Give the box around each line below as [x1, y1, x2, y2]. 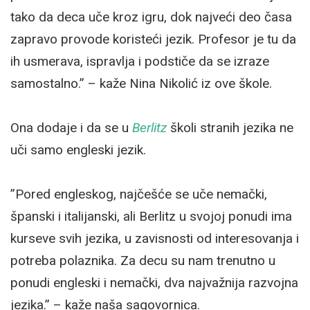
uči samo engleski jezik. [10, 141, 146, 158]
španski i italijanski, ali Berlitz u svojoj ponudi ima [10, 208, 292, 224]
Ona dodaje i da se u [10, 119, 132, 136]
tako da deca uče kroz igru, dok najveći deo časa [10, 8, 292, 25]
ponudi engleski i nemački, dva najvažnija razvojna [10, 274, 298, 291]
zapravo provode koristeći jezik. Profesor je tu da [10, 30, 296, 47]
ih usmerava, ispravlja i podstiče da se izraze [10, 53, 269, 69]
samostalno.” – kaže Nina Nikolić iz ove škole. [10, 75, 272, 91]
